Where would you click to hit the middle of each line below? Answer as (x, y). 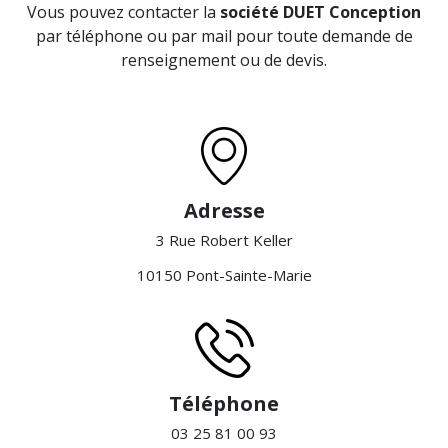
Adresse (224, 211)
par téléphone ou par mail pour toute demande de (224, 36)
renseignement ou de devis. (224, 60)
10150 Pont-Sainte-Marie (224, 275)
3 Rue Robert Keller (224, 240)
